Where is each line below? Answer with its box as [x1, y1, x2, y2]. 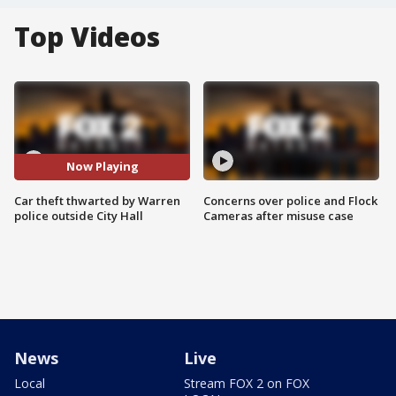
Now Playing [65, 158, 139, 175]
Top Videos [14, 19, 160, 55]
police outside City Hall [14, 207, 143, 224]
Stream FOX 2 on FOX [184, 374, 309, 392]
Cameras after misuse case [203, 207, 354, 224]
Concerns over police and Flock [203, 192, 377, 209]
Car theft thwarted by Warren [14, 192, 180, 209]
